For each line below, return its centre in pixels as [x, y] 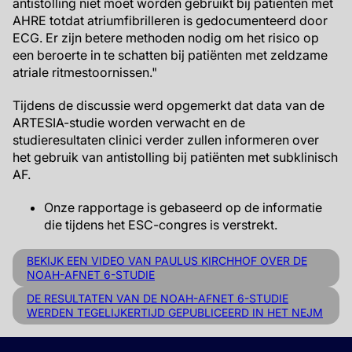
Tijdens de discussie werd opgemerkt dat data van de [169, 105]
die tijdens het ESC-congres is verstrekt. [161, 225]
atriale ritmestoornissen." [85, 72]
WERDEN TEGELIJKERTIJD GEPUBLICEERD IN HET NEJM [175, 312]
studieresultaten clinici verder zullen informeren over [166, 140]
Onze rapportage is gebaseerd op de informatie [183, 207]
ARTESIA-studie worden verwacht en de [129, 123]
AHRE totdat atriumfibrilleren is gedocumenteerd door [170, 20]
